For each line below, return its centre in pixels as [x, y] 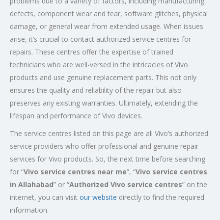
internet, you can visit [45, 197]
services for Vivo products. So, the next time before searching [108, 159]
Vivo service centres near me [75, 172]
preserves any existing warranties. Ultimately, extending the [104, 103]
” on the [195, 184]
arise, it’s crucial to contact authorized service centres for [100, 39]
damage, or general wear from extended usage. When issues [107, 26]
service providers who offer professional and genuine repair [104, 146]
